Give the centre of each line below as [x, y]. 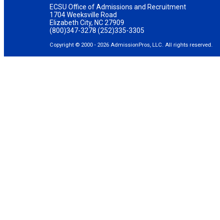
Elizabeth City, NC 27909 [87, 23]
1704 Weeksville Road [83, 15]
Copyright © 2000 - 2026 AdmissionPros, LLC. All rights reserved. [131, 45]
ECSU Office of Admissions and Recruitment [118, 7]
